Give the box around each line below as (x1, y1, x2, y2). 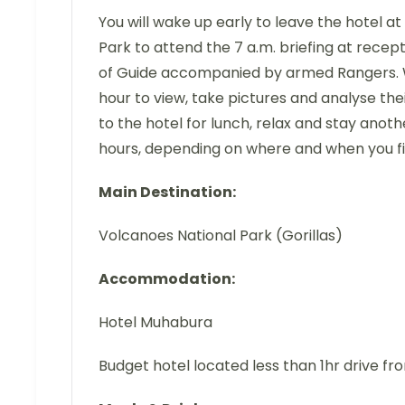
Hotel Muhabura (99, 311, 212, 333)
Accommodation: (99, 268, 235, 289)
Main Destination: (99, 181, 236, 202)
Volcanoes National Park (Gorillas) (99, 224, 343, 246)
